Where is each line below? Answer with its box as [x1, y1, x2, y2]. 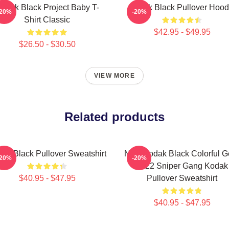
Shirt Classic [24, 15, 70, 24]
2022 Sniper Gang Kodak [136, 162, 228, 170]
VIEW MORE [94, 72, 135, 79]
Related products [64, 110, 165, 124]
